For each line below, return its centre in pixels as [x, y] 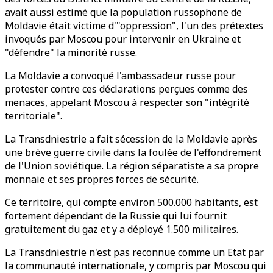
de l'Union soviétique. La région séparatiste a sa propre [132, 166]
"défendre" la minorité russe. [71, 52]
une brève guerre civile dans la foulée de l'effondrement [133, 152]
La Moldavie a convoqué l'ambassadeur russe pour [120, 76]
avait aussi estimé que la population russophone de [123, 12]
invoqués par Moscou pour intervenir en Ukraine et [123, 39]
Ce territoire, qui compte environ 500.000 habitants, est [131, 202]
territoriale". [34, 116]
